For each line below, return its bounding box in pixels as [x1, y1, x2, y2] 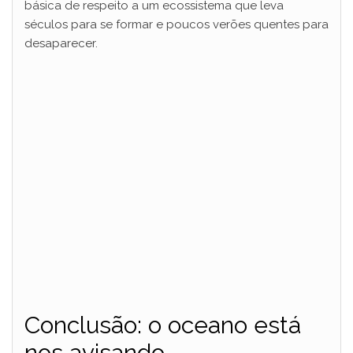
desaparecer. [24, 36, 98, 51]
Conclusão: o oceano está [24, 311, 301, 340]
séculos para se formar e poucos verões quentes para [24, 17, 329, 32]
